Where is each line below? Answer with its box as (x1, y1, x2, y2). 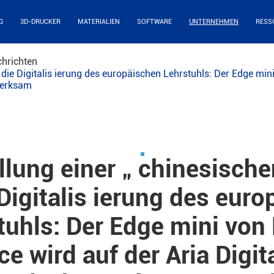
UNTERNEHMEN (189, 18, 239, 26)
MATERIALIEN (78, 18, 120, 26)
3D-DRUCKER (20, 18, 61, 26)
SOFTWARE (137, 18, 172, 26)
